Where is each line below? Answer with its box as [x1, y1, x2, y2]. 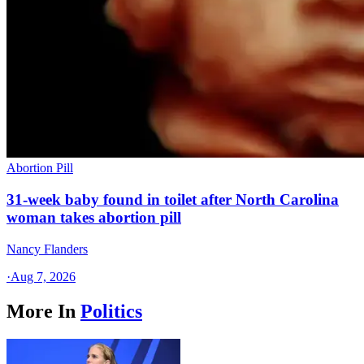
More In [6, 300, 76, 322]
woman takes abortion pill [6, 209, 181, 227]
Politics [80, 300, 142, 322]
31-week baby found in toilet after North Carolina [6, 191, 339, 209]
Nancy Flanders [6, 241, 88, 256]
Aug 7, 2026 [11, 269, 76, 284]
